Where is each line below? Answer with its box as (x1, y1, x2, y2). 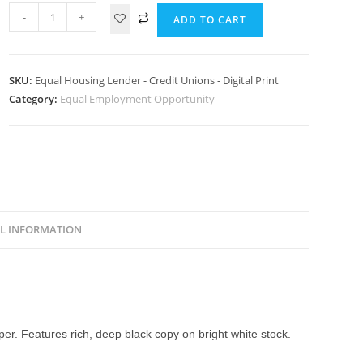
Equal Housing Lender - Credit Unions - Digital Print (35, 73, 280, 88)
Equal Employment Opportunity (60, 92, 216, 107)
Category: (9, 92, 61, 107)
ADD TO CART (173, 13, 247, 28)
